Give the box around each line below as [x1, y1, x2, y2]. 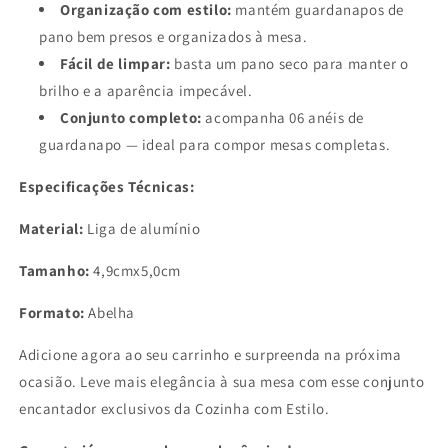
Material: [19, 218, 84, 238]
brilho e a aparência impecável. [39, 80, 253, 100]
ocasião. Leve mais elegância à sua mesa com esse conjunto [19, 371, 425, 391]
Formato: [19, 302, 89, 322]
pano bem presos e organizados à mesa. [39, 26, 308, 46]
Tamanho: [19, 260, 94, 280]
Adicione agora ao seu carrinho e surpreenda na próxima [19, 344, 402, 364]
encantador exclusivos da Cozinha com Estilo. [19, 398, 330, 418]
